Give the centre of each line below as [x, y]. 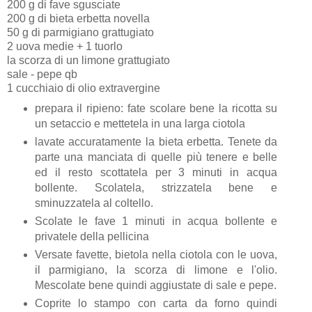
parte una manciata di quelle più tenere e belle [156, 157]
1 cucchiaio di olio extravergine [85, 88]
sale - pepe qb [44, 75]
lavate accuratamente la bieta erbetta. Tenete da [156, 142]
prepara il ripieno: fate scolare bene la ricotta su [156, 109]
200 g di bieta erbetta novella [78, 19]
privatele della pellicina [93, 237]
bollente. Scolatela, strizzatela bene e [156, 188]
